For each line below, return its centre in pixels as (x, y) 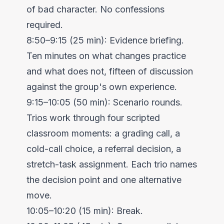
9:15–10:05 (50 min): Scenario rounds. (104, 102)
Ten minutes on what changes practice (106, 55)
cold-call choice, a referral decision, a (103, 148)
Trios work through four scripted (93, 117)
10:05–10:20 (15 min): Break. (84, 210)
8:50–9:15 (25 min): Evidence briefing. (105, 40)
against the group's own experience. (101, 86)
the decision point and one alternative (104, 179)
